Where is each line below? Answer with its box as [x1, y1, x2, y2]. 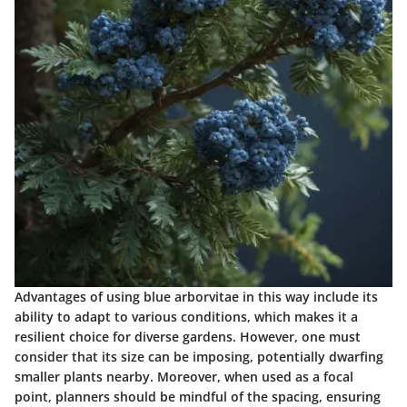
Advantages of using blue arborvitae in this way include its [15, 287, 378, 305]
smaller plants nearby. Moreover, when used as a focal [15, 367, 353, 385]
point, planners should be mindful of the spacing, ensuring [15, 387, 381, 405]
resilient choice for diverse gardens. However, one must [15, 327, 361, 345]
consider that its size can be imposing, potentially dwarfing [15, 347, 383, 365]
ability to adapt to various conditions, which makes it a [15, 307, 358, 325]
